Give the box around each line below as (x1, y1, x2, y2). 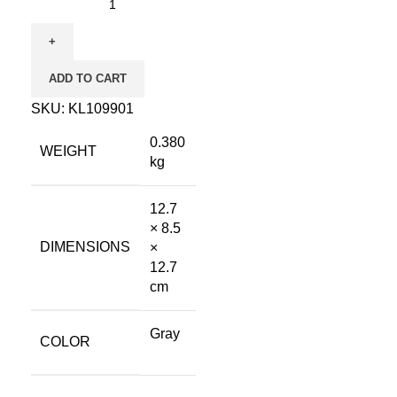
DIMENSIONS (40, 239, 130, 254)
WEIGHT (40, 144, 97, 159)
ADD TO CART (49, 72, 127, 85)
